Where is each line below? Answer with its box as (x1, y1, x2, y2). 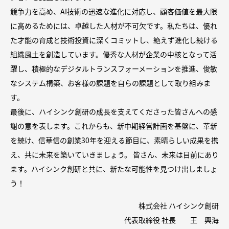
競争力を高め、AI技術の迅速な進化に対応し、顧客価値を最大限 (10, 6, 217, 16)
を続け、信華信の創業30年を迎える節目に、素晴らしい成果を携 (10, 134, 218, 145)
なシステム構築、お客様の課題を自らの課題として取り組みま (10, 77, 211, 88)
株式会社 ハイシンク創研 (139, 200, 219, 211)
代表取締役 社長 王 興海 (124, 214, 219, 225)
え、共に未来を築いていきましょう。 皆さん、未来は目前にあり (10, 149, 219, 159)
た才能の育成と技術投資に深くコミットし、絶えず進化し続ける (10, 34, 218, 45)
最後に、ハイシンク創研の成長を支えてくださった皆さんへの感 (10, 106, 217, 117)
